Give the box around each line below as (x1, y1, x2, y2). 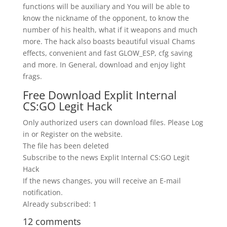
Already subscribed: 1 (22, 199, 97, 209)
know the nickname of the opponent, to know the (22, 13, 189, 23)
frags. (22, 71, 42, 82)
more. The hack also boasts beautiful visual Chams (22, 36, 195, 47)
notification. (22, 187, 63, 198)
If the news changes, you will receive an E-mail (22, 176, 181, 186)
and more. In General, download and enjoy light (22, 60, 185, 70)
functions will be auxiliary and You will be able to (22, 2, 190, 12)
